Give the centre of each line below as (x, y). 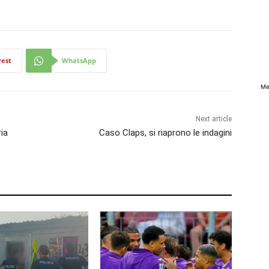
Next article (213, 119)
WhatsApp (79, 61)
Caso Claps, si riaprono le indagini (165, 133)
